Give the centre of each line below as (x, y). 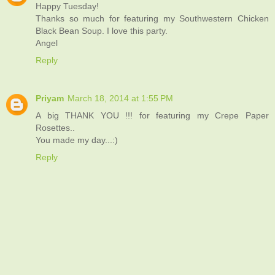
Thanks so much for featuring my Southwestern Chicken (152, 18)
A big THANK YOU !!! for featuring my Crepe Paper (152, 115)
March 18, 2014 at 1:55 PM (120, 98)
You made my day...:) (77, 140)
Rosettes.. (55, 127)
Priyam (50, 98)
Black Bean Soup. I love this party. (102, 30)
